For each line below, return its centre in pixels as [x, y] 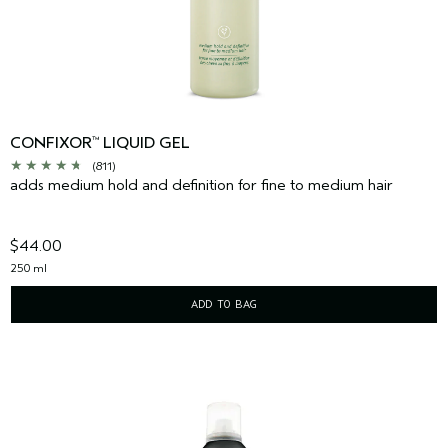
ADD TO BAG [224, 304]
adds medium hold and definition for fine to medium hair [201, 185]
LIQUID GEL [144, 143]
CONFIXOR [51, 143]
